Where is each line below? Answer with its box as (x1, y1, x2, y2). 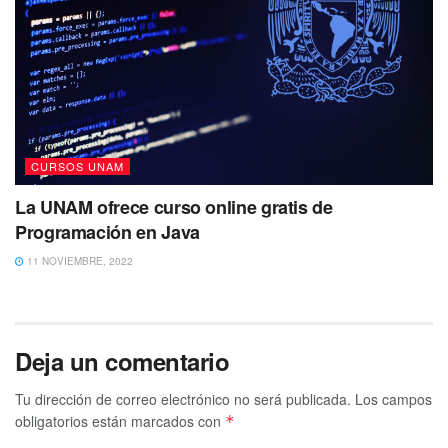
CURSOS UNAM (31, 157, 124, 174)
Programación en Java (15, 218, 200, 245)
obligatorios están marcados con (15, 410, 225, 431)
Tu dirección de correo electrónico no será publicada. (15, 388, 351, 409)
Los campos (355, 388, 432, 409)
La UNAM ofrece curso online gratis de (15, 193, 333, 220)
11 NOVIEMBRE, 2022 (24, 253, 133, 268)
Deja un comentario (15, 343, 230, 378)
